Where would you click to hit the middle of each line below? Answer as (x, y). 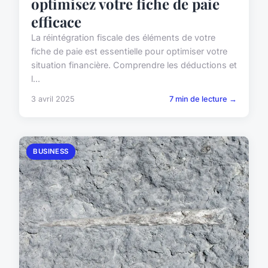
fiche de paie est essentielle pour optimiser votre (129, 51)
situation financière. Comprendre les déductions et (134, 65)
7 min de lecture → (203, 99)
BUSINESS (51, 152)
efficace (56, 22)
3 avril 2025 (53, 99)
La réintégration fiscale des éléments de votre (123, 38)
